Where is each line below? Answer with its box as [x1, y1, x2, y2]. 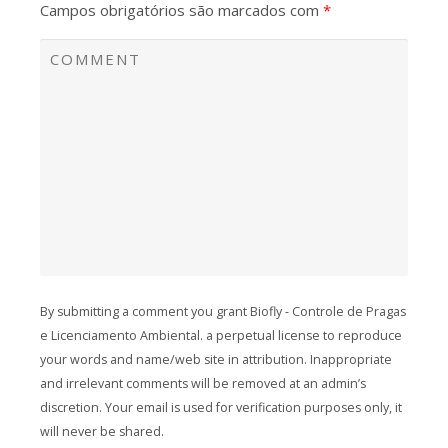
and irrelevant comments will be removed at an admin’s [40, 374, 366, 392]
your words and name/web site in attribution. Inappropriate [40, 350, 392, 368]
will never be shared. [40, 422, 164, 440]
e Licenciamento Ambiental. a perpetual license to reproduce [40, 326, 402, 344]
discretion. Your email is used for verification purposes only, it [40, 398, 402, 416]
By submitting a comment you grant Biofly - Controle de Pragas [40, 302, 406, 320]
